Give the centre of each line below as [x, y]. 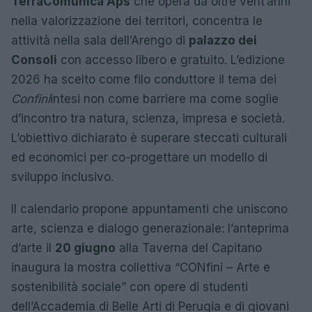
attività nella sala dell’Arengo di [100, 40]
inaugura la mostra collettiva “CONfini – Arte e [141, 267]
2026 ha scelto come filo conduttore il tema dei [144, 79]
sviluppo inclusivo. [62, 177]
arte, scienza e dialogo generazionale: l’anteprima [150, 228]
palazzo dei [223, 40]
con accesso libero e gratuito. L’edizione [171, 60]
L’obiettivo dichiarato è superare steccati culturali [149, 138]
